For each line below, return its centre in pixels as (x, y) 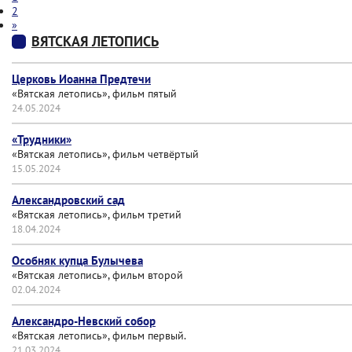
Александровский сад (68, 200)
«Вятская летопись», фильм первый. (99, 335)
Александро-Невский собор (84, 321)
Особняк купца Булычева (77, 260)
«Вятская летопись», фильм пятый (94, 93)
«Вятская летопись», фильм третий (97, 214)
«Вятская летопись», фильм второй (97, 275)
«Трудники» (42, 139)
